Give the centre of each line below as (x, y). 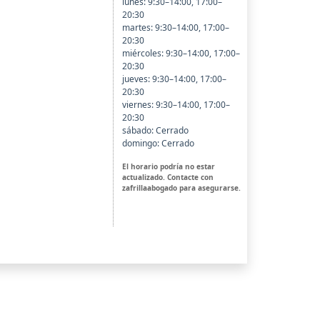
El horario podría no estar (168, 167)
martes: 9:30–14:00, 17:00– (175, 28)
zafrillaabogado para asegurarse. (181, 188)
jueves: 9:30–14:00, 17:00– (174, 79)
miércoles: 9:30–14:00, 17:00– (181, 54)
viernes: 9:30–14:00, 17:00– (176, 105)
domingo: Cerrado (158, 144)
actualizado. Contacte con (167, 177)
